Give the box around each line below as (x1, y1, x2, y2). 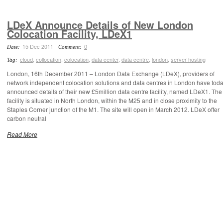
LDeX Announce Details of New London (7, 17, 193, 32)
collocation (36, 55, 61, 63)
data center (92, 55, 118, 63)
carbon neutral (7, 114, 46, 122)
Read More (7, 130, 37, 138)
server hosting (171, 55, 206, 63)
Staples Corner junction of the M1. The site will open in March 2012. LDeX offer (7, 105, 220, 113)
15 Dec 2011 (22, 42, 53, 50)
